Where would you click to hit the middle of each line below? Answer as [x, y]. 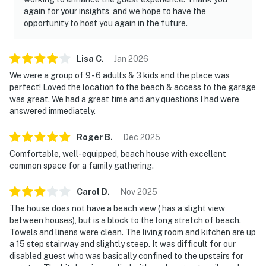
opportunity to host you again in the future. [106, 23]
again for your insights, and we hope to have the [115, 11]
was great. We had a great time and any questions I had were [124, 99]
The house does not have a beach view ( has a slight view [117, 208]
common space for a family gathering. [82, 165]
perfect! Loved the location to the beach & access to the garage [133, 87]
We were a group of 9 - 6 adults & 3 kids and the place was [120, 75]
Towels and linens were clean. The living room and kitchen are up [133, 232]
